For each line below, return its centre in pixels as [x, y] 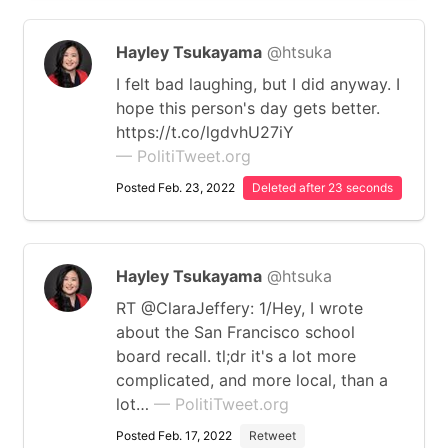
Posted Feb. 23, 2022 [175, 187]
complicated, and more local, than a [252, 380]
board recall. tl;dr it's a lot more [236, 356]
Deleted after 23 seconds [322, 187]
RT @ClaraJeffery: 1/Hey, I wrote [239, 308]
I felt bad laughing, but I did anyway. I [258, 84]
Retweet [272, 435]
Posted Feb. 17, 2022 [174, 435]
